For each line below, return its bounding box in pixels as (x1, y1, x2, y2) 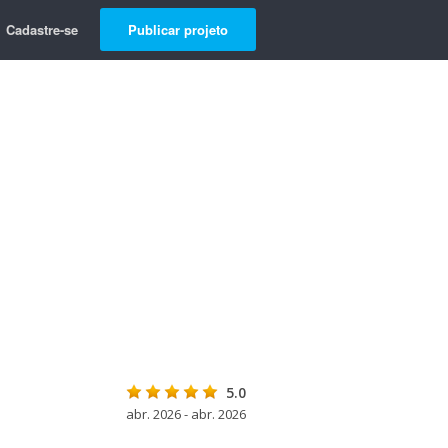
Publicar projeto (128, 20, 228, 39)
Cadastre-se (6, 20, 78, 39)
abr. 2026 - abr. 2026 (126, 405, 246, 423)
